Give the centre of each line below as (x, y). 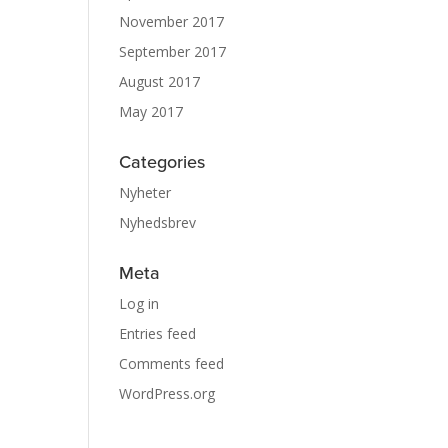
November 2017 (172, 21)
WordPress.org (167, 393)
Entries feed (158, 333)
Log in (139, 303)
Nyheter (145, 192)
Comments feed (172, 363)
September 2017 (173, 51)
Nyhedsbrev (158, 222)
